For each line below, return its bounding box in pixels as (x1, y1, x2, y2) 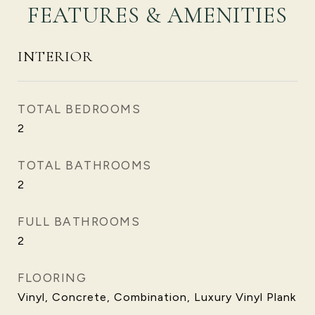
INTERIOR (18, 48, 93, 65)
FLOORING (18, 271, 86, 285)
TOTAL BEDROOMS (18, 102, 141, 116)
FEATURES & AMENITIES (27, 1, 288, 29)
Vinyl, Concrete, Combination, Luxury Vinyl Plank (18, 290, 296, 304)
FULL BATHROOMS (18, 214, 140, 229)
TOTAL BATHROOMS (18, 158, 152, 172)
